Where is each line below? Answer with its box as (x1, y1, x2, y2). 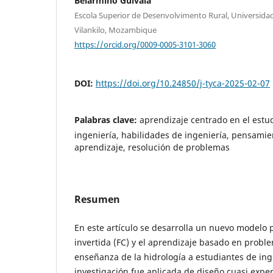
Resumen (74, 193, 120, 207)
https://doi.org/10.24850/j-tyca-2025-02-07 (96, 77, 270, 90)
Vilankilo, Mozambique (74, 24, 157, 35)
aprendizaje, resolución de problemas (74, 141, 230, 154)
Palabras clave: (74, 114, 140, 126)
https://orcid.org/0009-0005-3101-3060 (74, 38, 216, 50)
